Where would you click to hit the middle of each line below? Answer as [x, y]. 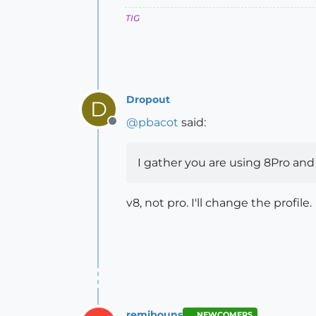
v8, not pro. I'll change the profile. [219, 202]
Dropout [148, 100]
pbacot [158, 122]
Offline [130, 128]
